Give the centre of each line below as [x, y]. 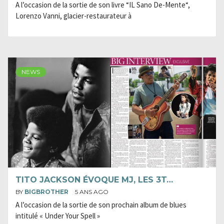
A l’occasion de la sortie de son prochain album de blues [101, 205]
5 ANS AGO [92, 192]
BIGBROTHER [47, 192]
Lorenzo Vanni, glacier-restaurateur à [73, 16]
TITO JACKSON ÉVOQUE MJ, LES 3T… [94, 180]
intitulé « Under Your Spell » [58, 216]
